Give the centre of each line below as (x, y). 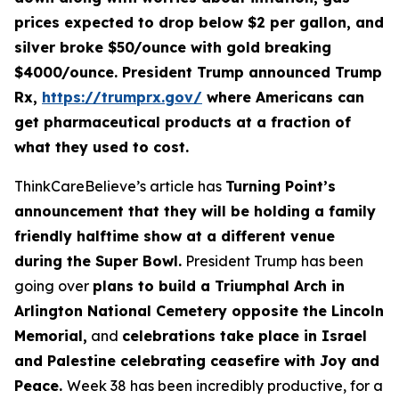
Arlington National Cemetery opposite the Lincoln (199, 311)
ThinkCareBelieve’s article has (120, 186)
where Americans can (283, 97)
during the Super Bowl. (98, 261)
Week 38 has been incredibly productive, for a (225, 386)
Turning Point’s (281, 186)
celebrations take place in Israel (244, 336)
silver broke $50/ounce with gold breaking (173, 47)
